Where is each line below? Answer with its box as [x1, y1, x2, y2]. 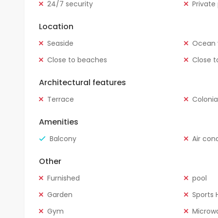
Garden [47, 189, 73, 200]
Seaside [47, 38, 73, 48]
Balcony [49, 133, 76, 144]
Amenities [38, 116, 78, 127]
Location [38, 20, 73, 32]
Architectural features [38, 76, 126, 88]
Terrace [47, 94, 74, 104]
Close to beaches [47, 54, 107, 65]
